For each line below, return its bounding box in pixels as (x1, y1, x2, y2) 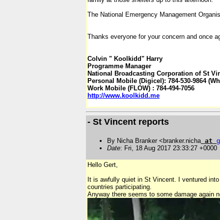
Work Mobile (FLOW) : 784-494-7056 (87, 84, 194, 92)
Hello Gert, (87, 161, 118, 169)
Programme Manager (87, 62, 151, 70)
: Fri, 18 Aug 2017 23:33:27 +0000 (120, 144, 217, 152)
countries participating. (87, 183, 152, 191)
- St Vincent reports (87, 117, 169, 127)
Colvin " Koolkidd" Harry (87, 55, 163, 62)
